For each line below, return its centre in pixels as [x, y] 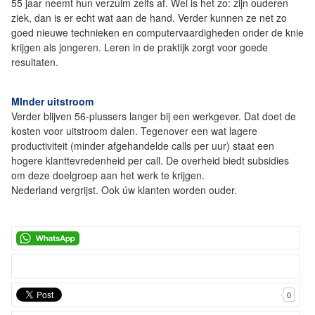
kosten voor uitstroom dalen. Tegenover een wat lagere [134, 131]
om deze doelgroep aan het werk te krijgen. [109, 175]
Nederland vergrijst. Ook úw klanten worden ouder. [124, 190]
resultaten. [35, 62]
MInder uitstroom [52, 102]
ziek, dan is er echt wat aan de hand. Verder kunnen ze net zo [149, 18]
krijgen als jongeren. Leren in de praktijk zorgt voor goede [140, 47]
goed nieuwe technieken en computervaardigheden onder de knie [157, 33]
